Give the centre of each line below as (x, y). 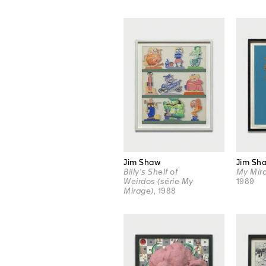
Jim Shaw (142, 163)
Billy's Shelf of (151, 172)
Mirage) (139, 191)
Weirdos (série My (159, 182)
